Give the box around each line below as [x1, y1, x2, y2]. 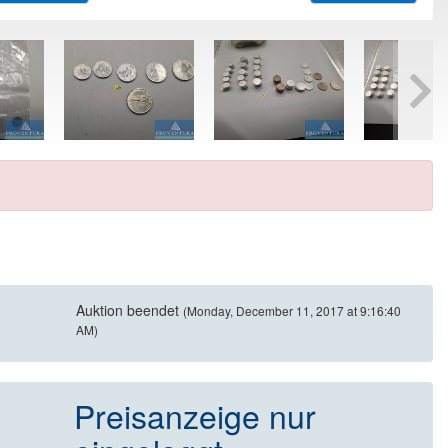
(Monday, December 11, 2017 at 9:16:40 [183, 302, 402, 320]
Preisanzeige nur [73, 392, 316, 439]
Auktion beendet [76, 300, 180, 321]
